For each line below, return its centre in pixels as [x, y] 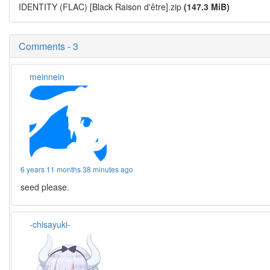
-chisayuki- [50, 224]
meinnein [47, 77]
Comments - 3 [49, 46]
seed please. [45, 187]
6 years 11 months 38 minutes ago [77, 169]
